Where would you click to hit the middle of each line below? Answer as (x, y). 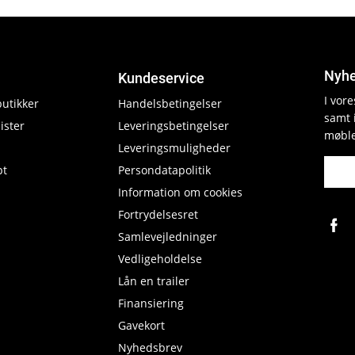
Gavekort (141, 325)
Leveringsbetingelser (174, 126)
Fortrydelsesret (158, 214)
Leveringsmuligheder (174, 148)
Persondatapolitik (164, 170)
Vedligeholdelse (160, 259)
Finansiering (151, 303)
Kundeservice (161, 78)
